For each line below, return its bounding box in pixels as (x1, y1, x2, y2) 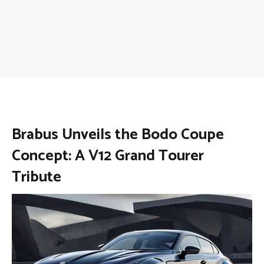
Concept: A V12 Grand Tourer (12, 143, 204, 169)
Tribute (12, 164, 61, 190)
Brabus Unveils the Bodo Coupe (12, 122, 224, 147)
